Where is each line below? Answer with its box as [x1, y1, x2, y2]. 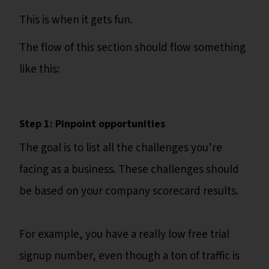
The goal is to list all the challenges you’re [19, 140, 222, 157]
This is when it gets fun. [19, 12, 135, 29]
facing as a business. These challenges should [19, 162, 239, 178]
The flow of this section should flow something [19, 40, 246, 56]
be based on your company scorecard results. [19, 183, 238, 200]
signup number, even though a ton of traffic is [19, 248, 240, 265]
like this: [19, 61, 59, 78]
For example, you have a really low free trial [19, 226, 229, 243]
